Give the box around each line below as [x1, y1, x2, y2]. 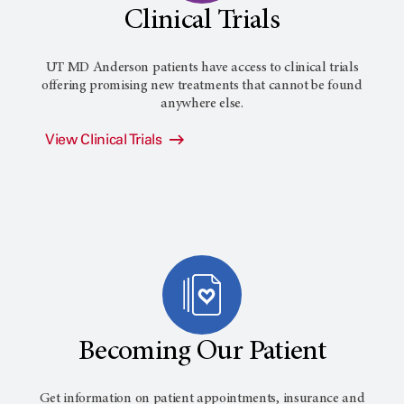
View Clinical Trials [45, 131, 166, 148]
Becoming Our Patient [78, 338, 326, 367]
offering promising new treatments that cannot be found [41, 78, 363, 93]
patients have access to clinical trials [151, 60, 359, 75]
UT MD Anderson [45, 60, 152, 75]
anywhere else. [161, 96, 243, 111]
